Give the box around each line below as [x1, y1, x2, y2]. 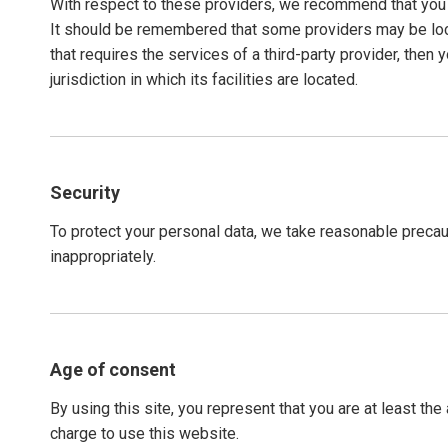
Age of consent [50, 359, 176, 380]
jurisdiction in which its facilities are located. [50, 70, 358, 89]
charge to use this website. [50, 424, 239, 443]
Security [50, 182, 120, 203]
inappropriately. [50, 247, 156, 266]
